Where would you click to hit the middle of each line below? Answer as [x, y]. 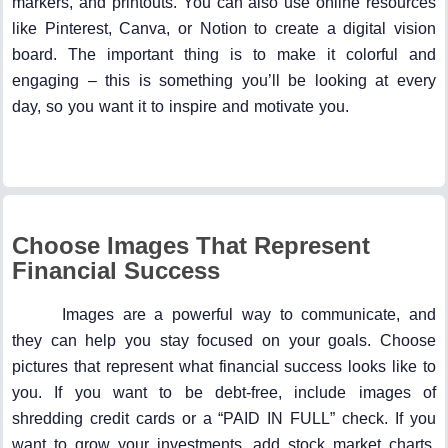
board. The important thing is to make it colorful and [224, 54]
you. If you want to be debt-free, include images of [224, 393]
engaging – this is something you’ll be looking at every [224, 80]
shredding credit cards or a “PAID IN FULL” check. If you [224, 419]
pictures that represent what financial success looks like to [224, 367]
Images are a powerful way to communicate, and [249, 315]
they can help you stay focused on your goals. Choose [224, 341]
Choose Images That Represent [191, 245]
